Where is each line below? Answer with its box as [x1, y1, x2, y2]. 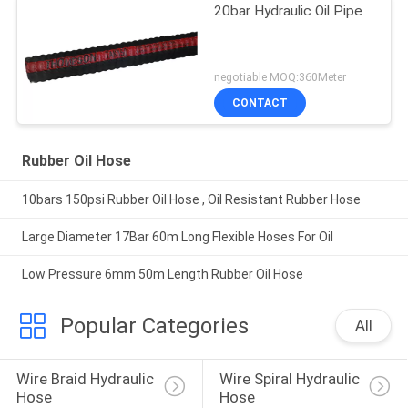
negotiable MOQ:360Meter [214, 70, 347, 85]
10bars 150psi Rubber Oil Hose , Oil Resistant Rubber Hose [21, 191, 361, 207]
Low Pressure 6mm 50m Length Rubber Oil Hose [21, 266, 303, 281]
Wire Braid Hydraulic [15, 370, 158, 389]
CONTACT [232, 97, 289, 110]
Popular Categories [59, 312, 249, 339]
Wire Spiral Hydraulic [219, 370, 363, 389]
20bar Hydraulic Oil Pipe [214, 2, 363, 19]
